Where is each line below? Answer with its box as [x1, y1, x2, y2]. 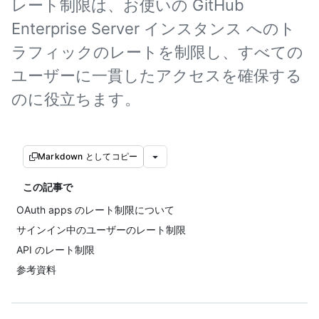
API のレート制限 [16, 244, 95, 256]
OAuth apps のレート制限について [16, 204, 174, 216]
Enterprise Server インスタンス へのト [11, 19, 296, 38]
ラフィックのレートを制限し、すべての [11, 43, 303, 61]
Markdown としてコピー [38, 151, 138, 162]
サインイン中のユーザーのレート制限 [16, 224, 186, 236]
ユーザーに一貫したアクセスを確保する [11, 66, 302, 85]
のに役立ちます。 [11, 90, 140, 108]
